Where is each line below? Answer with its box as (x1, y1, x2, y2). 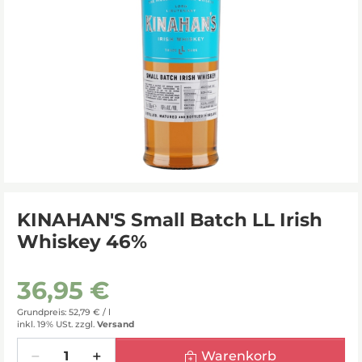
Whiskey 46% (17, 229, 147, 253)
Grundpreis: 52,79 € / (17, 306, 108, 318)
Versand (97, 318, 134, 330)
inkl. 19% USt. (17, 318, 73, 330)
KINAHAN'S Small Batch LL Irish (17, 208, 322, 231)
